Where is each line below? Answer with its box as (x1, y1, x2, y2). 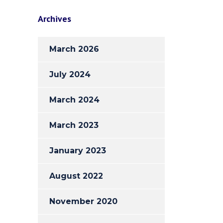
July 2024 (49, 70, 91, 79)
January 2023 (49, 146, 106, 155)
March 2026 (49, 44, 99, 54)
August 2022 (49, 171, 103, 181)
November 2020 (49, 197, 117, 206)
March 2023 (49, 120, 99, 130)
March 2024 (49, 95, 100, 105)
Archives (38, 13, 71, 24)
